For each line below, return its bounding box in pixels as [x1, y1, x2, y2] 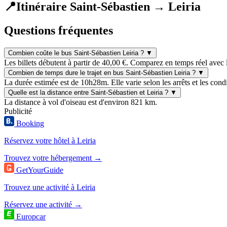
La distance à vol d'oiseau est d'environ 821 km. [4, 97, 157, 106]
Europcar [16, 212, 46, 221]
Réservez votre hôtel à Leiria [4, 136, 96, 145]
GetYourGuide [16, 165, 63, 174]
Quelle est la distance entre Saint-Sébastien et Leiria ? [8, 88, 168, 96]
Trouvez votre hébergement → [4, 153, 102, 162]
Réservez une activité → [4, 200, 82, 209]
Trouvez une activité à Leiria [4, 182, 95, 192]
